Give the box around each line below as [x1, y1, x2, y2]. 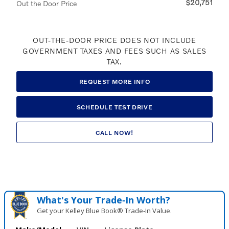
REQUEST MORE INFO [79, 77, 150, 85]
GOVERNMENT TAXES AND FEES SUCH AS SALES [22, 46, 207, 55]
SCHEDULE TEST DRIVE [76, 103, 153, 111]
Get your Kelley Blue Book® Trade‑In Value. [37, 206, 172, 216]
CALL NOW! [96, 128, 133, 136]
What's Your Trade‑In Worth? [37, 194, 171, 207]
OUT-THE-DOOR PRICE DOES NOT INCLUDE [33, 35, 196, 44]
